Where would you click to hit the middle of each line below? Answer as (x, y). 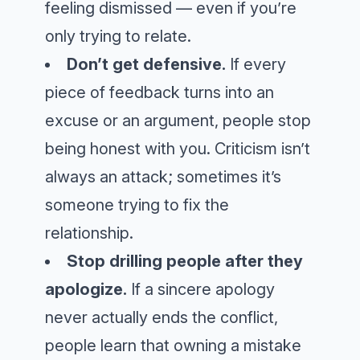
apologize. (86, 290)
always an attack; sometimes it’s (163, 177)
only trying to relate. (118, 37)
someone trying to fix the (137, 205)
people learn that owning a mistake (173, 346)
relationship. (89, 233)
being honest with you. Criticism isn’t (178, 149)
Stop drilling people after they (185, 262)
